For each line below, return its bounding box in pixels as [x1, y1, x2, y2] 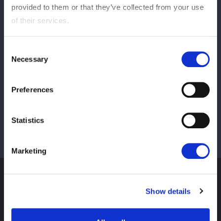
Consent [3, 45, 31, 54]
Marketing [11, 147, 46, 155]
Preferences [11, 85, 54, 94]
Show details [146, 186, 191, 195]
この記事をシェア [93, 20, 137, 28]
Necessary [11, 55, 48, 64]
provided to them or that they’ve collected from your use [11, 2, 204, 11]
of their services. [11, 16, 69, 25]
